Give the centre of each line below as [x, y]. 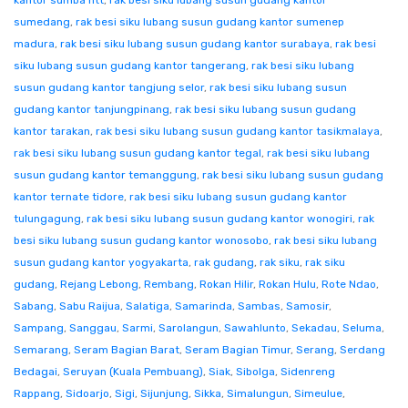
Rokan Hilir [226, 284]
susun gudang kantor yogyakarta [101, 262]
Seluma [362, 328]
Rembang [169, 284]
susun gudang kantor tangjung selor [109, 87]
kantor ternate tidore [69, 197]
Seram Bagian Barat [127, 350]
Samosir [307, 306]
